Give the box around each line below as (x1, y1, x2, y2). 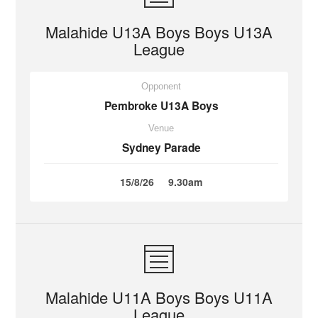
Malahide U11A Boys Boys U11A (45, 286, 273, 308)
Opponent (141, 81, 181, 92)
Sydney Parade (121, 140, 201, 155)
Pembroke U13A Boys (104, 98, 219, 114)
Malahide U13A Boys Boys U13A (45, 21, 273, 43)
